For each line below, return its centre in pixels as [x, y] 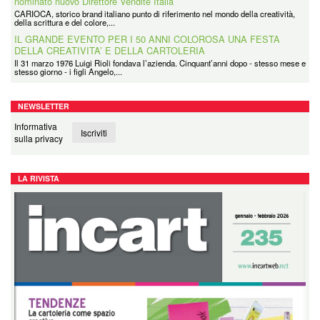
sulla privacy [39, 138]
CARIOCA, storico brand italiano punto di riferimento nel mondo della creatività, [155, 14]
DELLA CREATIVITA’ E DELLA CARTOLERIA [110, 50]
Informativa [36, 126]
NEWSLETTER [44, 106]
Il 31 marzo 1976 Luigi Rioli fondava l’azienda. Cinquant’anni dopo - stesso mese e [160, 63]
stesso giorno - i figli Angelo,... [68, 71]
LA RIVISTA [39, 178]
